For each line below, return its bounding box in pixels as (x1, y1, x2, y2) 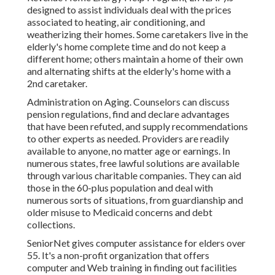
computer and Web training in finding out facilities (27, 261, 237, 274)
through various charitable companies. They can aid (27, 169, 241, 182)
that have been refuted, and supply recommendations (27, 120, 248, 133)
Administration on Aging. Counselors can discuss (27, 96, 230, 108)
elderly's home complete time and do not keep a (27, 41, 226, 53)
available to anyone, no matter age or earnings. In (27, 145, 230, 157)
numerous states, (27, 157, 99, 169)
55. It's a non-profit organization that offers (27, 249, 209, 261)
